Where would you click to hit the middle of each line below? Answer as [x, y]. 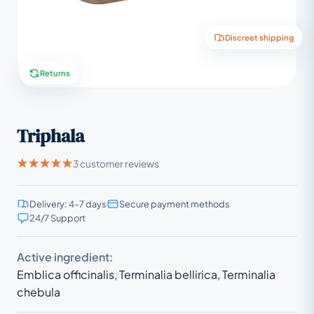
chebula [39, 292]
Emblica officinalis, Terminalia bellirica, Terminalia [146, 274]
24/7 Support [57, 218]
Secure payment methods [175, 204]
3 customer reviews [116, 163]
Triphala [50, 136]
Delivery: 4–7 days [68, 204]
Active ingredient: [65, 257]
